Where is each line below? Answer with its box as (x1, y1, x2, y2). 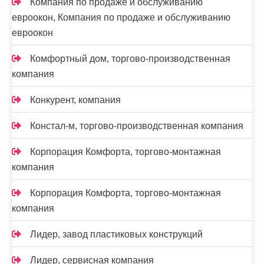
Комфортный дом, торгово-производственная (30, 54, 230, 64)
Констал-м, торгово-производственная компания (30, 121, 243, 131)
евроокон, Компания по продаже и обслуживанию (12, 12, 230, 22)
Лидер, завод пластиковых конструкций (30, 229, 203, 239)
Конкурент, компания (30, 95, 121, 105)
